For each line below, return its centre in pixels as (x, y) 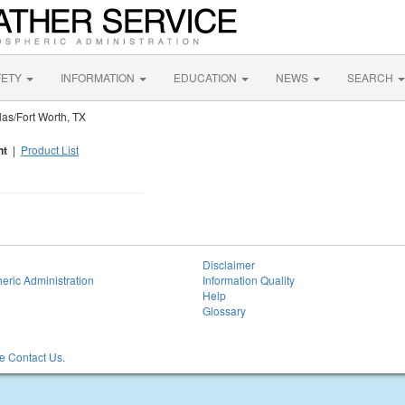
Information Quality (249, 280)
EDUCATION (207, 77)
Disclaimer (229, 264)
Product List (50, 150)
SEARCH (372, 77)
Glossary (224, 311)
